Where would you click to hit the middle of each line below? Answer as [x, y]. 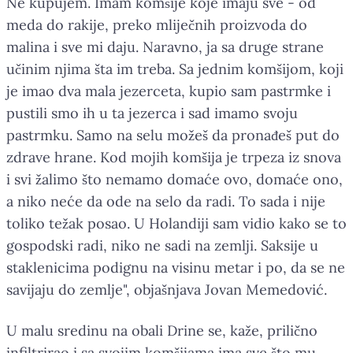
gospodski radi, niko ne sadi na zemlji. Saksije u [162, 245]
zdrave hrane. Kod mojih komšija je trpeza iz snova [174, 157]
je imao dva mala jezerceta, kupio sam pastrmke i [169, 91]
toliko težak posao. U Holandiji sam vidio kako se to [176, 223]
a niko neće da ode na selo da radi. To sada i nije [166, 201]
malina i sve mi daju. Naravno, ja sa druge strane [165, 46]
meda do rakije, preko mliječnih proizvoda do [157, 24]
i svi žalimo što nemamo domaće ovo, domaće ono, [175, 179]
